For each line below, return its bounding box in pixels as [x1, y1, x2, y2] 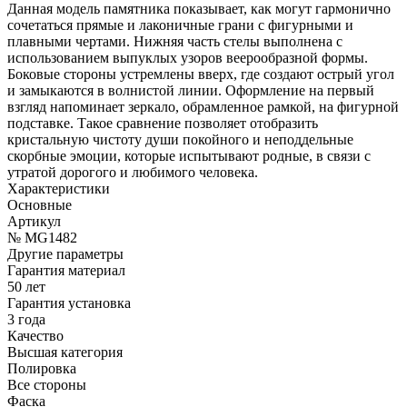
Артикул [7, 213, 61, 229]
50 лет [7, 278, 45, 294]
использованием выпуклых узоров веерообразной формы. [7, 49, 368, 65]
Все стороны [7, 376, 86, 392]
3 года [7, 311, 45, 327]
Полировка [7, 360, 76, 376]
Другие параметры [7, 245, 124, 262]
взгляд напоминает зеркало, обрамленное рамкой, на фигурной [7, 98, 399, 114]
